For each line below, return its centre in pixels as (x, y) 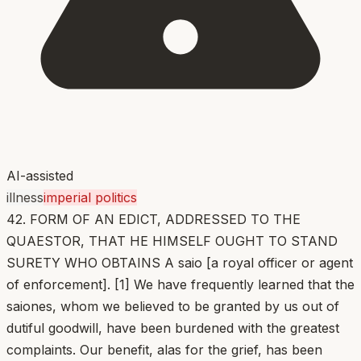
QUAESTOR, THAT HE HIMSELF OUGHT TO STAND (172, 241)
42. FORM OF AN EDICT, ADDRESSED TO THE (154, 219)
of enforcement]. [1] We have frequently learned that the (180, 284)
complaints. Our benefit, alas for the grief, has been (164, 349)
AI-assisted (40, 175)
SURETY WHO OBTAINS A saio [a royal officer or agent (180, 262)
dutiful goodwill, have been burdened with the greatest (173, 328)
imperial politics (90, 197)
